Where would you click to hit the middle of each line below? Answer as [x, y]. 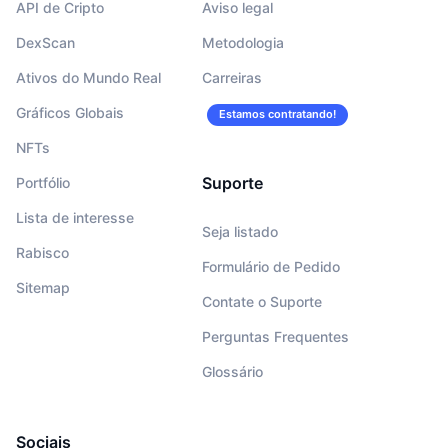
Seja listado [239, 232]
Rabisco [42, 253]
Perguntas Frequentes [275, 337]
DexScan [45, 43]
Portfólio [43, 183]
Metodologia [242, 43]
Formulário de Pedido [270, 267]
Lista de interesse [75, 218]
